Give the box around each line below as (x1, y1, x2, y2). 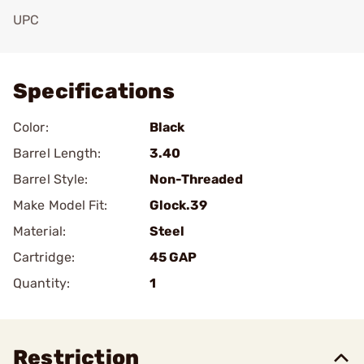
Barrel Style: (13, 171, 89, 187)
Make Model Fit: (13, 197, 108, 213)
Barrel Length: (13, 145, 102, 161)
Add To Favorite (36, 35, 132, 50)
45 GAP (149, 249, 197, 265)
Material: (13, 223, 66, 239)
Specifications (13, 79, 175, 104)
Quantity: (13, 275, 70, 291)
